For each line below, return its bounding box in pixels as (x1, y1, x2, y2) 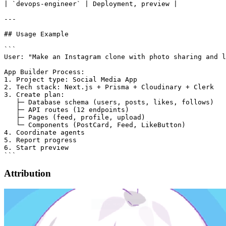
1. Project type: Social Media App (4, 75, 137, 83)
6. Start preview (4, 143, 69, 151)
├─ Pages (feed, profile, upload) (4, 113, 145, 121)
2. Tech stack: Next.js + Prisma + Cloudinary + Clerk (4, 83, 214, 91)
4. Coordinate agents (4, 128, 85, 136)
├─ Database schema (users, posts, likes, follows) (4, 98, 214, 106)
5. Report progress (4, 136, 77, 144)
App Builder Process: (4, 68, 85, 76)
